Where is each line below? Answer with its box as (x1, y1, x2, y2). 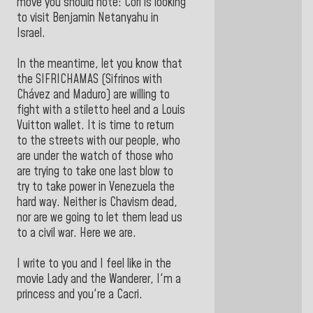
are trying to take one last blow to (17, 163, 173, 180)
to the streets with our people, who (17, 132, 180, 150)
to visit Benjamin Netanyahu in (17, 9, 159, 27)
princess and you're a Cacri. (17, 286, 143, 303)
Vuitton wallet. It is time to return (17, 117, 174, 134)
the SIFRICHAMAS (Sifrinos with (17, 71, 162, 88)
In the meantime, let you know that (17, 55, 182, 73)
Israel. (17, 24, 45, 42)
